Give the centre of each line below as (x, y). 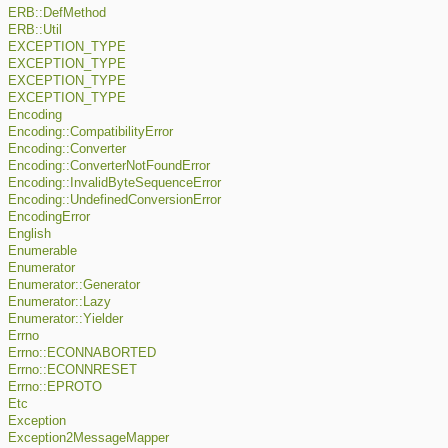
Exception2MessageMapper (88, 438)
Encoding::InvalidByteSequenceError (114, 183)
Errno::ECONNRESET (72, 370)
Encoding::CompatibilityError (90, 132)
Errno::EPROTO (55, 387)
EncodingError (49, 217)
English (29, 234)
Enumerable (42, 251)
